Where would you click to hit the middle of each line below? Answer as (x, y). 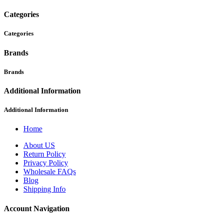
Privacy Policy (46, 163)
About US (39, 145)
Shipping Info (45, 189)
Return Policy (45, 154)
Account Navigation (37, 208)
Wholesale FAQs (50, 172)
